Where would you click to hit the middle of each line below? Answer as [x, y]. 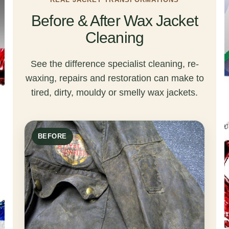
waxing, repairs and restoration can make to [114, 78]
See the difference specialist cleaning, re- [114, 64]
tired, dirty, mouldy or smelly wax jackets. [114, 93]
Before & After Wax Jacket [114, 21]
